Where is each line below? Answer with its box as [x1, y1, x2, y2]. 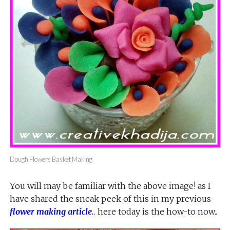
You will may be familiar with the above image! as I [9, 180, 210, 191]
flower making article [9, 206, 92, 217]
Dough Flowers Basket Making [9, 155, 92, 163]
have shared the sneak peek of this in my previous [9, 193, 211, 204]
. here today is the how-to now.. [93, 206, 217, 217]
